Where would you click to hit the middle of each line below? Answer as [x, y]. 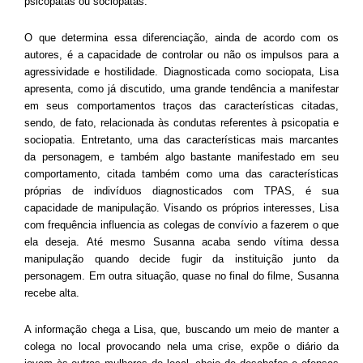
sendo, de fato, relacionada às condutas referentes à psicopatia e [181, 123]
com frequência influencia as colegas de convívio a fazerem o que [181, 225]
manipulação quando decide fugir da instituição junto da [181, 259]
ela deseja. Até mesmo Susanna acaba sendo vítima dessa [181, 242]
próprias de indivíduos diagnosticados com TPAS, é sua [181, 191]
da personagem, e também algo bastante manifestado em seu [181, 157]
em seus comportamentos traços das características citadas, [181, 106]
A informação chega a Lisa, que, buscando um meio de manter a [181, 330]
